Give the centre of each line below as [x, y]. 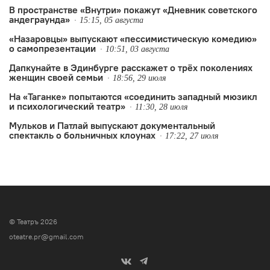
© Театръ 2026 [33, 221]
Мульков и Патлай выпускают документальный [112, 125]
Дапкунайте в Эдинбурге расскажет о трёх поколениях [131, 67]
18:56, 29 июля [140, 78]
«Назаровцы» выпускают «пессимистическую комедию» [133, 38]
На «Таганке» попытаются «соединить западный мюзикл [133, 96]
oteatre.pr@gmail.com [46, 237]
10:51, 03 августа [137, 49]
